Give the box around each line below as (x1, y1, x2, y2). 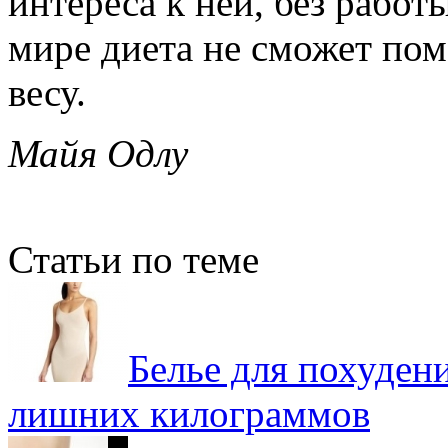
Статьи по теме (8, 237, 259, 281)
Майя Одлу (8, 131, 188, 175)
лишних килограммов (8, 391, 370, 435)
